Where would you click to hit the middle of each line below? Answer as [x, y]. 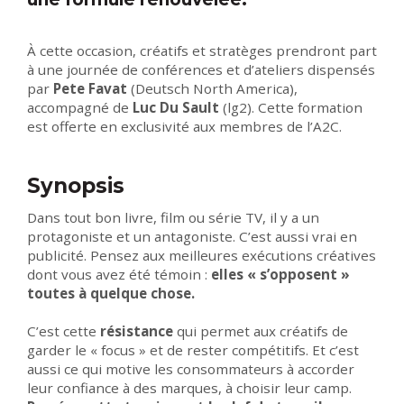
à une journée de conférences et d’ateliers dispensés [201, 70]
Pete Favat [92, 89]
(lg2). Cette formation [291, 108]
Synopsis [76, 186]
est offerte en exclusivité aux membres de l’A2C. [184, 127]
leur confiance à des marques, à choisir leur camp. [189, 388]
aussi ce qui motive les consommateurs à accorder [191, 369]
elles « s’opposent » [280, 275]
